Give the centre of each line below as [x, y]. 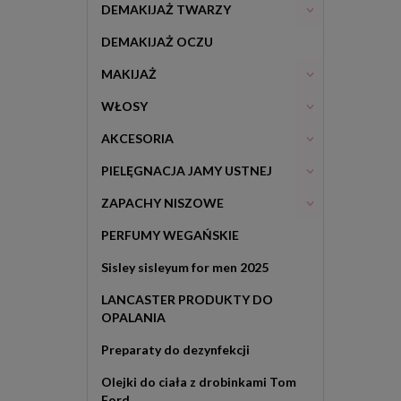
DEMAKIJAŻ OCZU [157, 42]
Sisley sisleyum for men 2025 [185, 267]
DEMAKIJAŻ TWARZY [166, 9]
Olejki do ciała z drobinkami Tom [199, 382]
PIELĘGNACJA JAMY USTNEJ [187, 171]
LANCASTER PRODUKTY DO [187, 299]
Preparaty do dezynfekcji [175, 350]
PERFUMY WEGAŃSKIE [170, 235]
